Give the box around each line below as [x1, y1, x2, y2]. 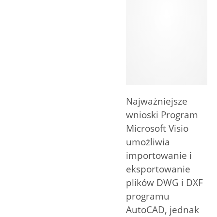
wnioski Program [126, 108, 198, 122]
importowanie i [126, 149, 192, 162]
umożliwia [126, 136, 170, 149]
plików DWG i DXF [126, 176, 203, 189]
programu [126, 190, 170, 203]
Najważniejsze [126, 95, 187, 108]
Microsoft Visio [126, 122, 188, 135]
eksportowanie [126, 163, 190, 176]
